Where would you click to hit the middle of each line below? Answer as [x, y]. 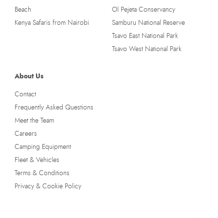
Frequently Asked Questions [54, 107]
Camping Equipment [43, 147]
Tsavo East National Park [145, 36]
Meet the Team [34, 120]
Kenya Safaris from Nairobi [52, 23]
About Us [29, 76]
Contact [25, 94]
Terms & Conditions [42, 173]
